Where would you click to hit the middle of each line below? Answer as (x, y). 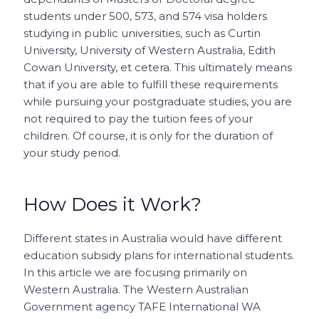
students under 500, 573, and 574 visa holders (146, 16)
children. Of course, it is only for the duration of (148, 135)
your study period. (72, 152)
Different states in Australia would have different (153, 238)
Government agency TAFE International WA (142, 306)
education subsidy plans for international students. (159, 255)
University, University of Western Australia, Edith (150, 50)
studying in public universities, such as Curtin (142, 33)
